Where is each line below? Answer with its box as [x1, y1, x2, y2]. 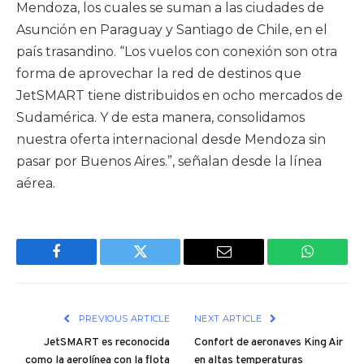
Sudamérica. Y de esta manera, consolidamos [16, 110, 305, 126]
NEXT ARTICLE [194, 313, 265, 325]
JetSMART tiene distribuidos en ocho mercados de [16, 88, 343, 104]
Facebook [55, 256, 112, 271]
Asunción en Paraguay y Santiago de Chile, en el [16, 22, 327, 38]
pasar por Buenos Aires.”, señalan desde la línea [16, 154, 322, 170]
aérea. [16, 175, 55, 192]
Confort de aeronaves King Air [194, 336, 343, 350]
